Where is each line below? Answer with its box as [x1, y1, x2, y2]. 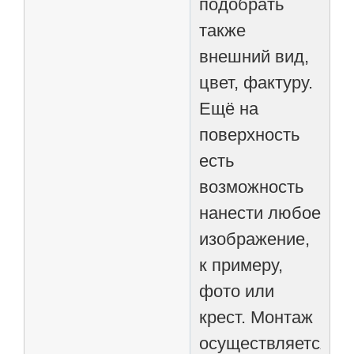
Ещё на [199, 98, 259, 119]
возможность [199, 176, 304, 197]
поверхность [199, 124, 300, 145]
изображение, [199, 228, 311, 249]
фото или [199, 281, 275, 301]
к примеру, [199, 254, 284, 275]
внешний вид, [199, 46, 310, 66]
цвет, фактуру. [199, 72, 314, 92]
